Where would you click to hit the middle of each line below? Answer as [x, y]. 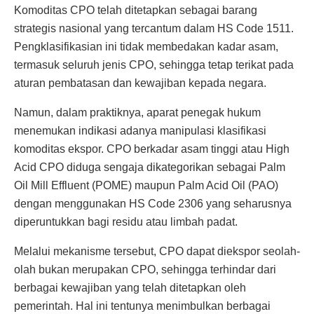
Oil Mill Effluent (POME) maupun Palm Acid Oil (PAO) [146, 185]
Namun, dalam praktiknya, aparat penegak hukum [137, 112]
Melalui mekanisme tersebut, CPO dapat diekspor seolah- [157, 251]
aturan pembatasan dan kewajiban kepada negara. [140, 83]
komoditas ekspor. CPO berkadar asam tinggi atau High [152, 149]
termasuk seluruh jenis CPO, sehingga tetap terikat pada [154, 64]
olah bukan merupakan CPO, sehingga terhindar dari [145, 269]
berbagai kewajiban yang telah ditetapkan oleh [130, 287]
